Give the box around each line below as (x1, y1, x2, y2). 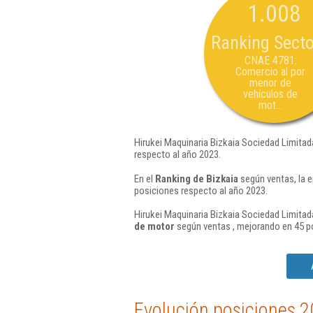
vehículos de (243, 87, 298, 101)
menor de (249, 76, 291, 89)
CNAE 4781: (244, 54, 297, 67)
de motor (134, 220, 175, 233)
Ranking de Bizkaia (155, 172, 238, 185)
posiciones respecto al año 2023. (134, 184, 268, 197)
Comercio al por (235, 65, 305, 78)
